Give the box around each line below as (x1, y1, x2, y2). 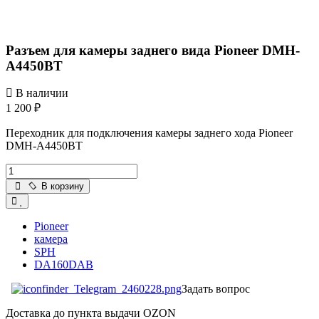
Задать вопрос (182, 283, 250, 296)
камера (34, 233, 68, 246)
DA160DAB (34, 258, 93, 271)
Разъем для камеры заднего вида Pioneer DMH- (6, 42, 300, 58)
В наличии (13, 87, 68, 100)
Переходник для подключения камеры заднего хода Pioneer (6, 127, 293, 140)
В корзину (41, 181, 85, 192)
